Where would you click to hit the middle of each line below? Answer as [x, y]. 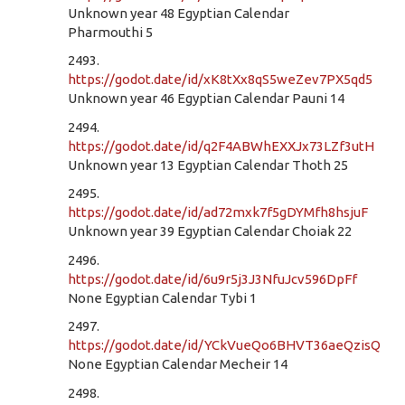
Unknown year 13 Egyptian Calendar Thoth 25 [208, 165]
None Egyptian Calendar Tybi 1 [162, 297]
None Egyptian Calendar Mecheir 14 [178, 364]
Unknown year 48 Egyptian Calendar [179, 13]
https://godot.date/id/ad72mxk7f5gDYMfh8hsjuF [218, 212]
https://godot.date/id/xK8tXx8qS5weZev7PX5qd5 [220, 79]
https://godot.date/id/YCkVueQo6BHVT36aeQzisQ [224, 345]
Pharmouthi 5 [110, 32]
